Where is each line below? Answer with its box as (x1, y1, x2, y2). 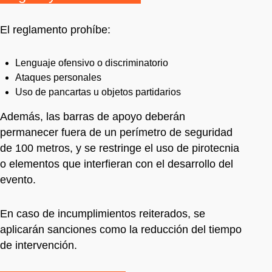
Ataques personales (15, 72, 101, 83)
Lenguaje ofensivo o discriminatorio (15, 57, 168, 68)
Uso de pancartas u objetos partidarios (15, 86, 181, 97)
